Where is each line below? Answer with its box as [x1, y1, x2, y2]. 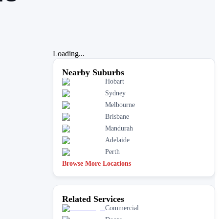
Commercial [105, 204, 139, 212]
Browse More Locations [62, 159, 131, 167]
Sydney [105, 89, 126, 97]
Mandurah [105, 124, 133, 132]
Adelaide [105, 136, 130, 144]
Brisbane [105, 112, 129, 120]
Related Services [62, 194, 124, 204]
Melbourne [105, 101, 135, 109]
